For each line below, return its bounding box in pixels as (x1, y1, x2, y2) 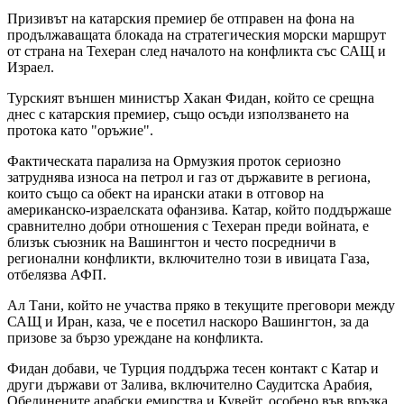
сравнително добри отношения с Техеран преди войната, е (7, 218, 369, 234)
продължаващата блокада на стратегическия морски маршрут (7, 27, 386, 43)
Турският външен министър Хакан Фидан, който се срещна (7, 90, 374, 106)
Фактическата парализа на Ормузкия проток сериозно (7, 153, 341, 170)
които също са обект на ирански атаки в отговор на (7, 186, 324, 202)
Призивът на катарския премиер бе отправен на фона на (7, 11, 354, 27)
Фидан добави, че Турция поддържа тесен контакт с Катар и (7, 361, 379, 377)
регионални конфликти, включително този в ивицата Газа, (7, 251, 370, 267)
